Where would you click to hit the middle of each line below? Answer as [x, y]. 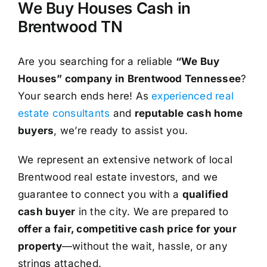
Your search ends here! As [85, 96]
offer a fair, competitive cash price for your [127, 229]
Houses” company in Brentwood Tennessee [129, 78]
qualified [205, 194]
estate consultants [64, 113]
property [40, 246]
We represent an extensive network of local [125, 159]
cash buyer [46, 211]
